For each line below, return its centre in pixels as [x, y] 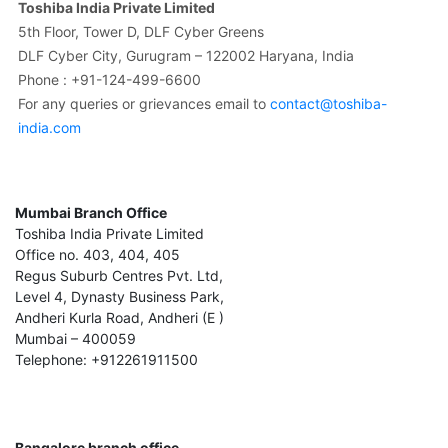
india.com [49, 127]
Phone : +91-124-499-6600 [109, 79]
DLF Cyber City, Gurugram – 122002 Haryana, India [186, 55]
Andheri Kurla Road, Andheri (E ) [119, 317]
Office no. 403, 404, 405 [97, 254]
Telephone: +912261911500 [106, 359]
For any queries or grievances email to [144, 103]
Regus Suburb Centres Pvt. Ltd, [119, 275]
